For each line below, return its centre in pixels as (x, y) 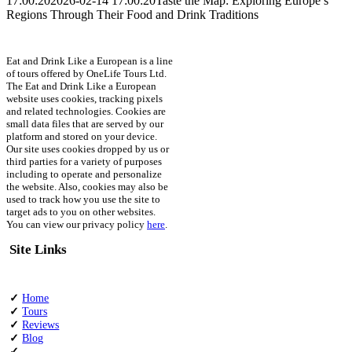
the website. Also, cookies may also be (87, 186)
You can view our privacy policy (77, 224)
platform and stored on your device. (82, 136)
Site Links (38, 249)
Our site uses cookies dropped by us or (88, 148)
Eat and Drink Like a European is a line (90, 60)
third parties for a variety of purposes (84, 161)
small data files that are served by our (85, 123)
